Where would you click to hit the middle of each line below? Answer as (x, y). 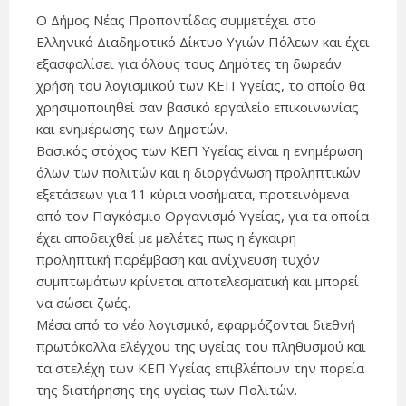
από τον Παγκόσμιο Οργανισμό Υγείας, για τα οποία (203, 216)
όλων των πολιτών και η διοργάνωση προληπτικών (198, 173)
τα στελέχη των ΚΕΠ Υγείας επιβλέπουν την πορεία (200, 368)
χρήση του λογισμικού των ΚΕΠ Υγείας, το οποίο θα (201, 86)
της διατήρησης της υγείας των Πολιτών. (167, 390)
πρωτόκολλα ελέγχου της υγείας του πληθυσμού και (201, 347)
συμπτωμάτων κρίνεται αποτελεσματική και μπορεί (198, 281)
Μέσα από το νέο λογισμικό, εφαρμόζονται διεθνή (196, 325)
